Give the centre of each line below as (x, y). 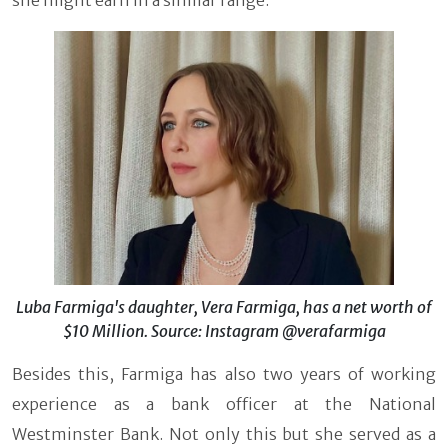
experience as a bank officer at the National (224, 404)
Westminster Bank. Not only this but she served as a (224, 434)
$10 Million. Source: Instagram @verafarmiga (224, 331)
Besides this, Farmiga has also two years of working (224, 374)
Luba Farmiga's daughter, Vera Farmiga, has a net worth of (224, 307)
